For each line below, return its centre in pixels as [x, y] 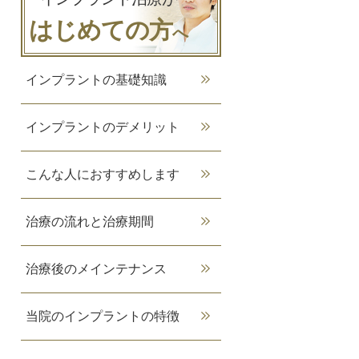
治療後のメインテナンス [96, 269]
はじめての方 [101, 30]
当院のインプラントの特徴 [103, 316]
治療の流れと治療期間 [90, 222]
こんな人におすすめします [103, 174]
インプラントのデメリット [103, 127]
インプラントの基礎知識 [96, 80]
